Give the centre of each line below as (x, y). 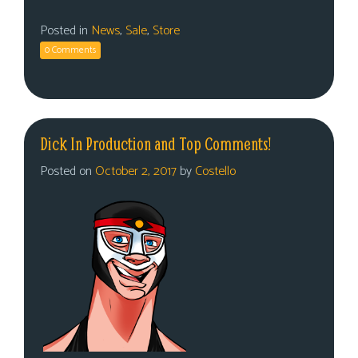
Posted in (66, 31)
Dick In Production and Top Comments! (155, 144)
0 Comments (70, 50)
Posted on (68, 171)
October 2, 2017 (136, 171)
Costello (215, 171)
